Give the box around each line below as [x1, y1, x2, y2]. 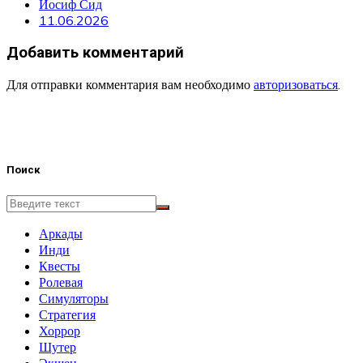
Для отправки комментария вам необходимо [6, 76, 254, 93]
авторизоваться [254, 76, 338, 93]
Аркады [39, 224, 83, 241]
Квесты [39, 257, 80, 274]
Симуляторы [39, 289, 109, 306]
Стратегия [39, 305, 96, 322]
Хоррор [39, 322, 80, 339]
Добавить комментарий [6, 43, 184, 62]
